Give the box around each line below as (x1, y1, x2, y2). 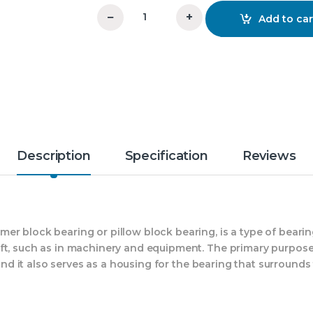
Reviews (242, 148, 296, 164)
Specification (124, 148, 208, 164)
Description (17, 148, 91, 164)
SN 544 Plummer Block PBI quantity (96, 16, 277, 29)
